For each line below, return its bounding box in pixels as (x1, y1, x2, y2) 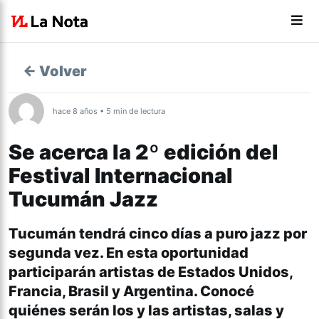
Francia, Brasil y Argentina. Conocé (9, 283, 254, 300)
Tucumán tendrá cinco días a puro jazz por (9, 225, 307, 243)
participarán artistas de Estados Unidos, (9, 263, 293, 281)
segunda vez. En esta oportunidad (9, 244, 249, 262)
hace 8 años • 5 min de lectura (53, 106, 165, 116)
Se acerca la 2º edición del (9, 140, 278, 164)
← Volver (23, 63, 87, 80)
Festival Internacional (9, 163, 233, 188)
